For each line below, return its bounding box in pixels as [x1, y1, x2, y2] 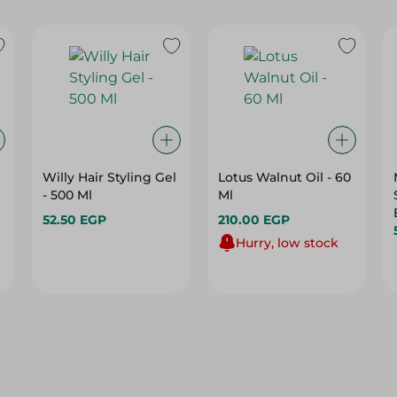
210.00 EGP [217, 212, 290, 228]
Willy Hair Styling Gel [43, 169, 177, 185]
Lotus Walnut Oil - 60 [217, 169, 351, 185]
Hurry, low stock [235, 235, 339, 251]
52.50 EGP [43, 212, 107, 228]
